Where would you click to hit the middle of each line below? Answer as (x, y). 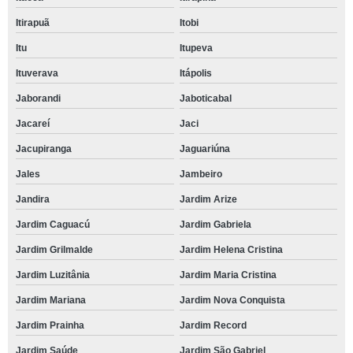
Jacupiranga (44, 149)
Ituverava (37, 73)
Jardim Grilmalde (54, 249)
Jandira (33, 199)
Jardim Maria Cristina (228, 275)
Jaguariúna (204, 149)
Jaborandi (38, 98)
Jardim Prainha (50, 325)
